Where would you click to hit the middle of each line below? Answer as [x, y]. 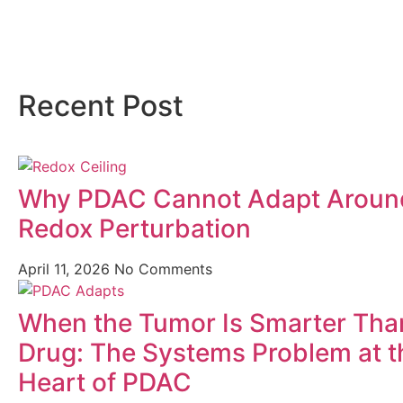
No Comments [163, 269]
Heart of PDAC [105, 382]
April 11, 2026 [66, 269]
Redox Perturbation [134, 228]
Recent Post [101, 106]
